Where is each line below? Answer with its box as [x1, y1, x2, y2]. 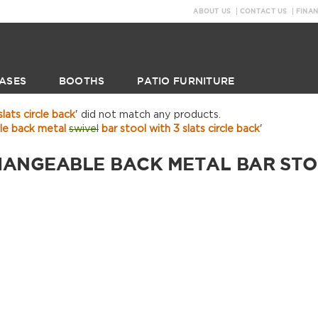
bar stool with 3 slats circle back [99, 124, 260, 135]
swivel [69, 124, 99, 135]
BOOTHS [58, 75, 105, 87]
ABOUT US [193, 8, 231, 16]
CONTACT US [239, 8, 287, 16]
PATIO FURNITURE [137, 75, 235, 87]
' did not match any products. [75, 109, 221, 121]
